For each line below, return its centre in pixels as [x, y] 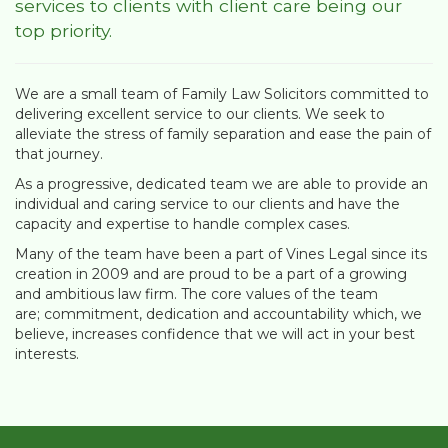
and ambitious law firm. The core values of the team [196, 293]
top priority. [63, 30]
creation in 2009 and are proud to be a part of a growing [211, 273]
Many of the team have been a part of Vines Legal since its [221, 253]
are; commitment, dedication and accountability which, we [218, 313]
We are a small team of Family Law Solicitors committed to [222, 93]
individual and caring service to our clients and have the [207, 203]
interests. [47, 353]
